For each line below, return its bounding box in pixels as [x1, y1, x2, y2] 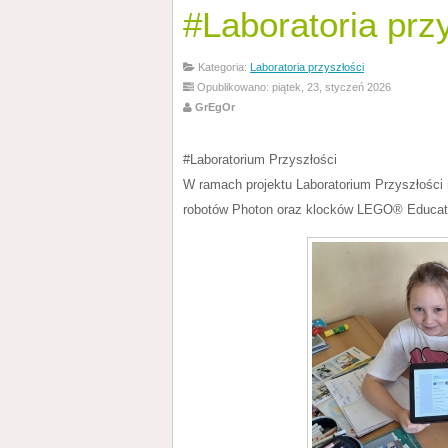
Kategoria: [195, 61, 250, 73]
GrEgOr [192, 101, 235, 113]
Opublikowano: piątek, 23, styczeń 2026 [194, 81, 391, 93]
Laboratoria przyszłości [250, 61, 364, 73]
